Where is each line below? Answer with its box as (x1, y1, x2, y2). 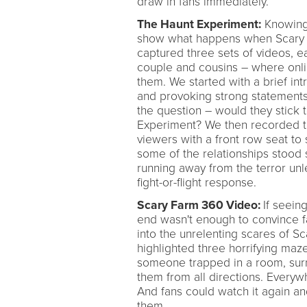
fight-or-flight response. (136, 175, 256, 190)
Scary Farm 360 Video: (136, 198, 263, 212)
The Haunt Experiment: (136, 17, 261, 32)
